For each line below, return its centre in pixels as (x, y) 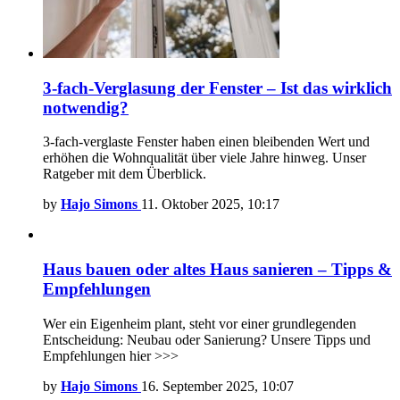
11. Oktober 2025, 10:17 (210, 204)
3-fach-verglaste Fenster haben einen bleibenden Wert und (206, 142)
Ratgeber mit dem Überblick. (125, 174)
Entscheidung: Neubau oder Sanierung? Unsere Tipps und (207, 339)
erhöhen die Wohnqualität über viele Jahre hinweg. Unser (204, 158)
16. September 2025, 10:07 (217, 386)
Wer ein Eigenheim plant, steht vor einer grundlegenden (200, 323)
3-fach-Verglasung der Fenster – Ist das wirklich (217, 87)
